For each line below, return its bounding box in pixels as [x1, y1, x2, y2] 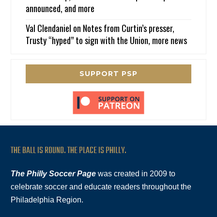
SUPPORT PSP [79, 69, 138, 78]
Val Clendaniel [26, 21, 72, 34]
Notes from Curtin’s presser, [83, 21, 175, 34]
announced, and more [26, 1, 95, 15]
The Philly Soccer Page [11, 169, 96, 178]
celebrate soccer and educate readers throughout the [11, 182, 192, 191]
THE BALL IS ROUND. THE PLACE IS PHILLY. [11, 143, 127, 158]
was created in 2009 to [96, 169, 176, 178]
